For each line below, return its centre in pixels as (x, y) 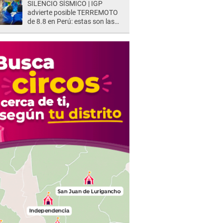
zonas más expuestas (61, 30)
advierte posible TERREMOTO (73, 12)
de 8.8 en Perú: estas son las (71, 21)
